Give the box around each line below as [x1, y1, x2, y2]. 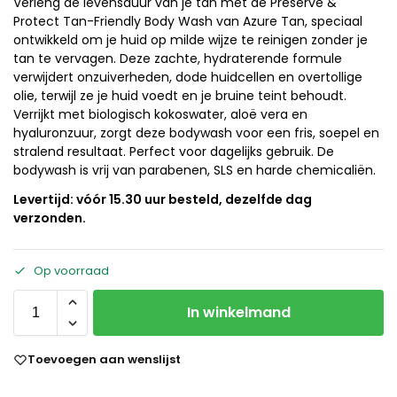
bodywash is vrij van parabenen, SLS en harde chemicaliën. [13, 160, 376, 179]
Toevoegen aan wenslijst [27, 351, 181, 369]
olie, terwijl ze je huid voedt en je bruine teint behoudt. [13, 86, 346, 105]
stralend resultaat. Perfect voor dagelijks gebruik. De [13, 142, 334, 160]
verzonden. [13, 208, 89, 227]
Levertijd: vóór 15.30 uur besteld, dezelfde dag [13, 190, 312, 208]
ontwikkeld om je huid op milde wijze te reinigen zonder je [13, 30, 368, 49]
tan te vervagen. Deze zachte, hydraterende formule [13, 49, 342, 67]
